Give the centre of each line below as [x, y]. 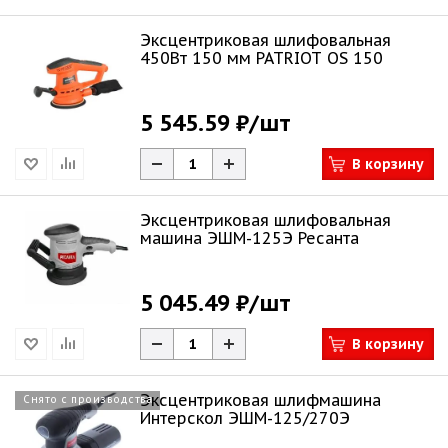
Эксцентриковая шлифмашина [260, 400]
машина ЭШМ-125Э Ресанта [249, 238]
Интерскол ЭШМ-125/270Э [245, 418]
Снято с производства [87, 399]
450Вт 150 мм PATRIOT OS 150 [261, 58]
